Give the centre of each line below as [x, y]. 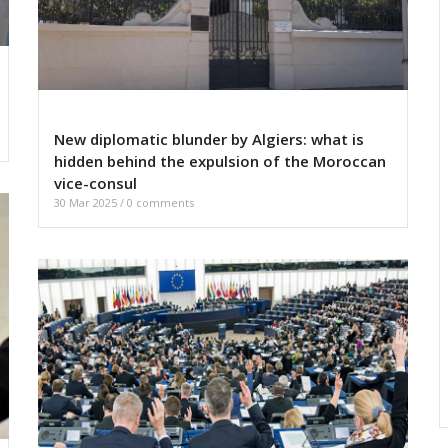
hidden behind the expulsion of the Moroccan [220, 161]
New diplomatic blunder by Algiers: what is [209, 139]
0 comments [160, 203]
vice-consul [95, 183]
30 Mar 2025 [87, 203]
